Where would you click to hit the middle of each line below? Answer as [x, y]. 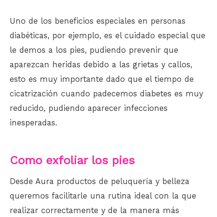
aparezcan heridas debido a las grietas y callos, [101, 64]
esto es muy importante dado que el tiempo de [102, 79]
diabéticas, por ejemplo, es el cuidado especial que [108, 35]
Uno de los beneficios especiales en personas [98, 21]
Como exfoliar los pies [72, 161]
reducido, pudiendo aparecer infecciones [89, 108]
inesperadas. [33, 123]
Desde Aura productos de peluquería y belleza [100, 182]
